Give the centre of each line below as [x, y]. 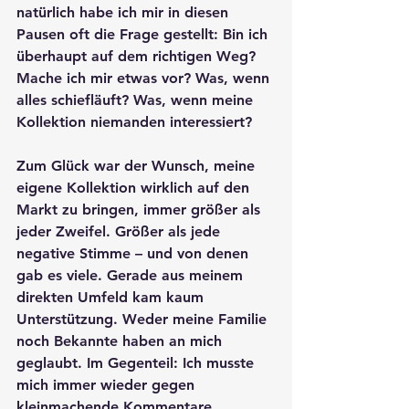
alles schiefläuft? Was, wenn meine [137, 100]
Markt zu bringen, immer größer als [141, 210]
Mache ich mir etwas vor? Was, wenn [145, 79]
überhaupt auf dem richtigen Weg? [138, 57]
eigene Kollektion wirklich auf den [135, 188]
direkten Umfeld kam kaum [112, 298]
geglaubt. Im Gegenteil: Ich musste [137, 363]
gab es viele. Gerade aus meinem [132, 276]
